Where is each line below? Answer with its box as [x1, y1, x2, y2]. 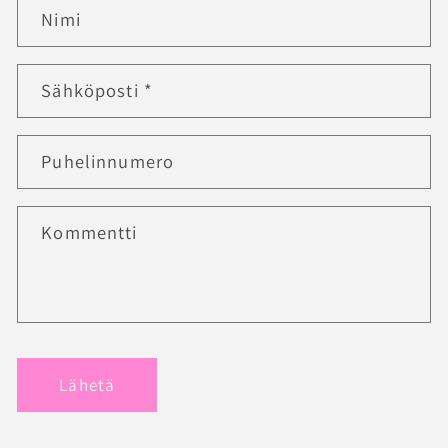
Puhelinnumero [41, 148, 175, 173]
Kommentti [41, 219, 138, 244]
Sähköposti [41, 77, 144, 102]
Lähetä [59, 372, 116, 396]
